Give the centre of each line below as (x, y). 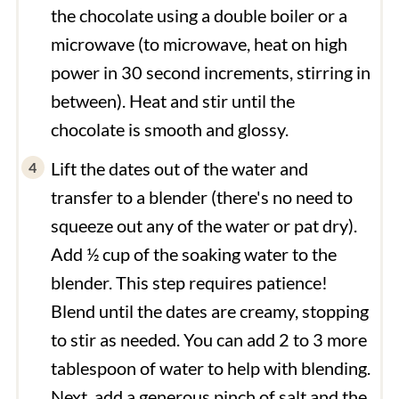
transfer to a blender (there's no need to (201, 196)
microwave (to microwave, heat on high (199, 43)
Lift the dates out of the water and (179, 168)
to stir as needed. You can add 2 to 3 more (208, 339)
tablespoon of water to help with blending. (210, 367)
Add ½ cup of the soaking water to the (193, 253)
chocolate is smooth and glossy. (169, 129)
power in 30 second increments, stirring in (210, 72)
